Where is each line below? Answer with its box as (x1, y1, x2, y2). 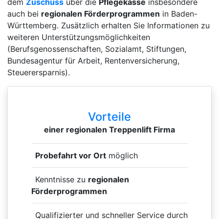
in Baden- (160, 8, 197, 19)
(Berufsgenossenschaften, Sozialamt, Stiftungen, (7, 44, 186, 54)
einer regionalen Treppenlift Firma (44, 124, 175, 134)
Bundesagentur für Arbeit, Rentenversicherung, (7, 55, 179, 66)
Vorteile (88, 109, 131, 124)
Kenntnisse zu (35, 174, 88, 184)
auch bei (7, 8, 41, 19)
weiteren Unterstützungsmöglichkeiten (7, 32, 150, 42)
